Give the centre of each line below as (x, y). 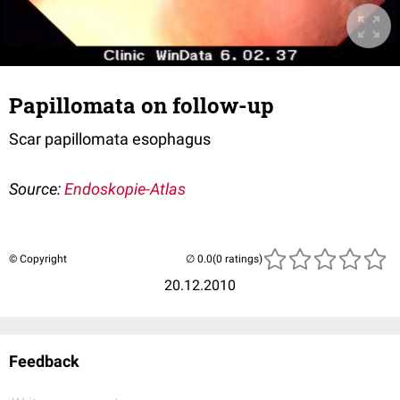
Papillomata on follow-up (142, 106)
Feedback (44, 362)
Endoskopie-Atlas (125, 189)
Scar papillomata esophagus (110, 139)
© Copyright (38, 259)
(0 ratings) (237, 259)
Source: (37, 189)
